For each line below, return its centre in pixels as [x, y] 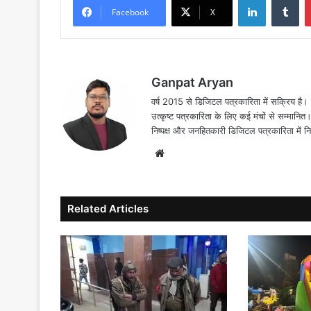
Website [187, 153]
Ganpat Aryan [192, 83]
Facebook [130, 12]
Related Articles [108, 209]
